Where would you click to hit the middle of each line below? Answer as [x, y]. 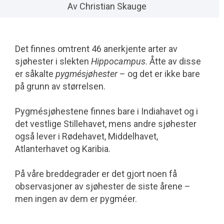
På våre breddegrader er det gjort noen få [96, 174]
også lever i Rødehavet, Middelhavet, [86, 136]
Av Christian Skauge [107, 6]
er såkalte [35, 74]
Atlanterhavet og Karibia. [63, 149]
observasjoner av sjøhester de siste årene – [103, 186]
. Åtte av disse [173, 61]
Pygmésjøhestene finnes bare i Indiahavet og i [106, 111]
